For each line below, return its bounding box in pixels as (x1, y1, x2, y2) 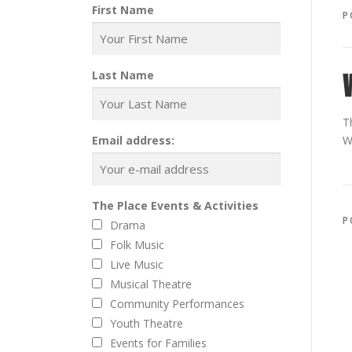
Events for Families (110, 335, 207, 350)
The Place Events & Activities (92, 198, 258, 213)
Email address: (92, 133, 174, 148)
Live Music (110, 257, 163, 272)
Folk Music (110, 237, 164, 252)
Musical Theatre (110, 277, 192, 291)
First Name (92, 2, 154, 17)
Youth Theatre (110, 316, 183, 331)
